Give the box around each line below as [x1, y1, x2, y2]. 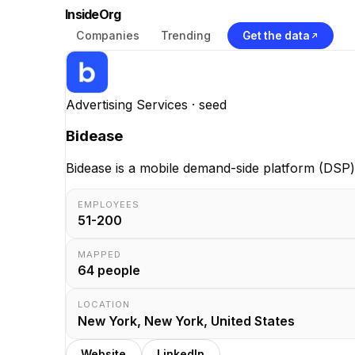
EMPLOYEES [78, 199, 140, 211]
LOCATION [78, 299, 131, 311]
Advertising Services [66, 96, 188, 113]
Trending [160, 28, 211, 42]
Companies [75, 28, 139, 42]
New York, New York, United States [78, 312, 296, 329]
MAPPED [78, 249, 122, 261]
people [94, 262, 141, 279]
